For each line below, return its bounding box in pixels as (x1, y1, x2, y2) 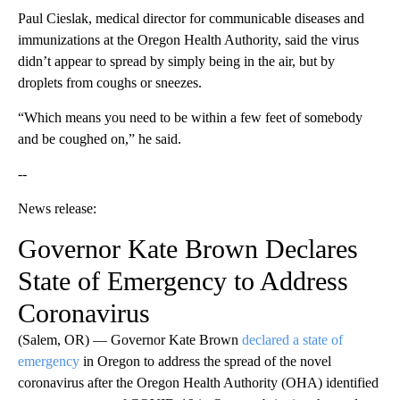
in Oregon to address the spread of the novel (79, 354, 331, 370)
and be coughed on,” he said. (18, 131, 181, 147)
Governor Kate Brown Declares (18, 234, 358, 264)
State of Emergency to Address (18, 266, 348, 296)
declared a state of (242, 332, 343, 348)
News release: (18, 201, 96, 217)
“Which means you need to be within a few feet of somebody (18, 110, 362, 126)
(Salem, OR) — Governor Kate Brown (18, 332, 242, 348)
